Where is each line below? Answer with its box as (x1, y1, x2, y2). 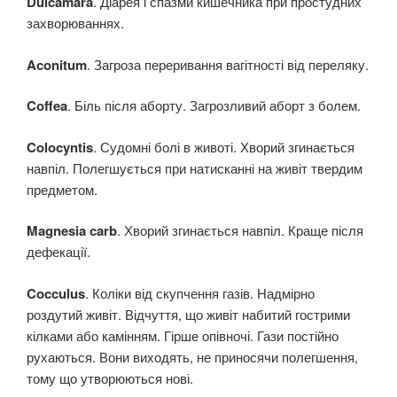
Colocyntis (27, 136, 93, 157)
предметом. (27, 179, 97, 198)
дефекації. (27, 242, 90, 261)
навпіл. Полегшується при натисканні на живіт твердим (27, 158, 362, 177)
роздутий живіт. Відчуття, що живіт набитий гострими (27, 304, 350, 323)
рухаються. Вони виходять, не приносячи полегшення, (27, 346, 358, 366)
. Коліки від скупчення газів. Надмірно (85, 283, 315, 302)
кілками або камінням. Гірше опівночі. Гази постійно (27, 325, 339, 345)
